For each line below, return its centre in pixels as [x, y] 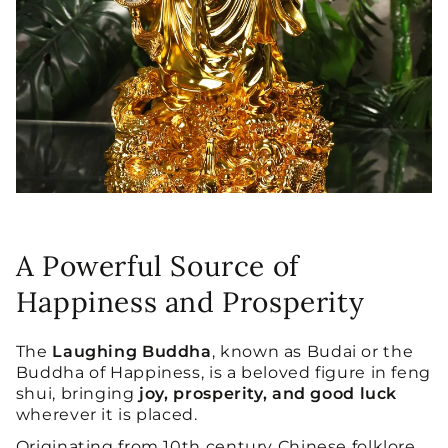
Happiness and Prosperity [190, 302]
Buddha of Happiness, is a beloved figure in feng [223, 372]
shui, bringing [77, 393]
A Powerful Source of [157, 266]
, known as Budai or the [312, 351]
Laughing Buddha [132, 351]
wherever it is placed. [106, 414]
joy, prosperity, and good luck [268, 393]
